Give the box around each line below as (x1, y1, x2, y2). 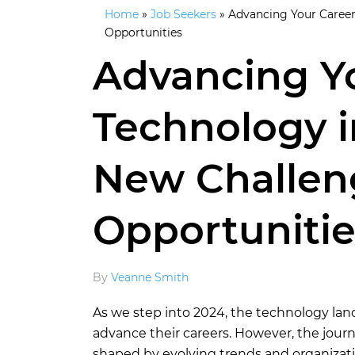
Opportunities (105, 25, 182, 40)
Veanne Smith (111, 269, 189, 284)
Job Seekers (151, 6, 216, 21)
